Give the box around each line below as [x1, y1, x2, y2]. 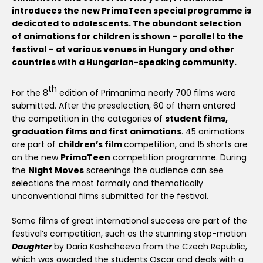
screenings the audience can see [84, 164, 224, 176]
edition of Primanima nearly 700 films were [57, 87, 236, 99]
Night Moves [28, 164, 84, 176]
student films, [165, 113, 228, 124]
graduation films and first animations [12, 126, 181, 137]
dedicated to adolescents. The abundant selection [12, 18, 241, 29]
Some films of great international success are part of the [12, 215, 247, 227]
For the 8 [12, 87, 48, 99]
